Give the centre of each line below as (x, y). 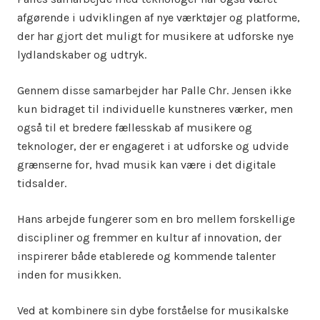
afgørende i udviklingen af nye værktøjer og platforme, (159, 17)
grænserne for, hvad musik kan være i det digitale (146, 165)
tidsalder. (42, 183)
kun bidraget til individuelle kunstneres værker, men (155, 109)
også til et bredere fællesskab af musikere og (135, 127)
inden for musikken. (69, 275)
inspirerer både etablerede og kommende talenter (146, 256)
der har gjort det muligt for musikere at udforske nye (155, 36)
